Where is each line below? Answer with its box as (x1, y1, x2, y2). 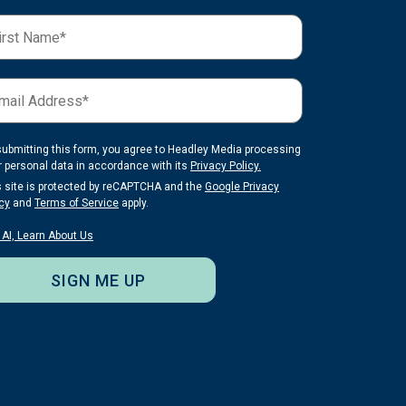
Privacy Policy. (190, 159, 261, 172)
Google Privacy (205, 180, 279, 193)
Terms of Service (34, 197, 119, 209)
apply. (119, 197, 151, 209)
